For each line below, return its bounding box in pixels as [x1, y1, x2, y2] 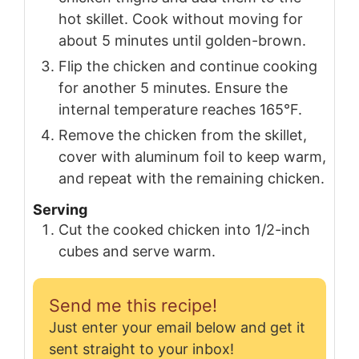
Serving [33, 201, 87, 219]
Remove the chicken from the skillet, [58, 126, 307, 143]
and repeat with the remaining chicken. [58, 169, 325, 187]
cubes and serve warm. [58, 243, 216, 260]
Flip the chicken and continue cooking [58, 57, 317, 75]
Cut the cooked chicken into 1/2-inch [58, 221, 310, 239]
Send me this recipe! [49, 295, 217, 317]
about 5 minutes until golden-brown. [58, 31, 306, 49]
